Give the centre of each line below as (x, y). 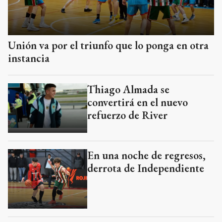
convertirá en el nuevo (138, 102)
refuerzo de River (127, 115)
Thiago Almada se (128, 89)
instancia (29, 58)
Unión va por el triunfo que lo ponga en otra (108, 45)
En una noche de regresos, (146, 155)
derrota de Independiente (146, 168)
